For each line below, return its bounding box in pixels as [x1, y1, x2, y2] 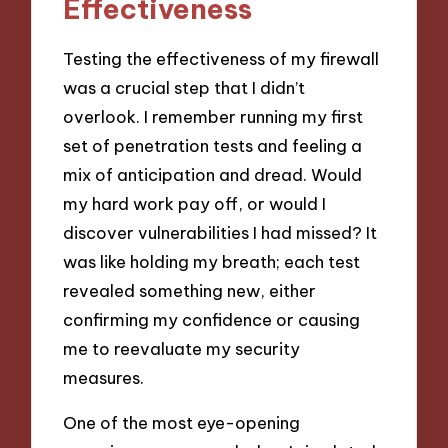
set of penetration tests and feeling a [63, 134, 363, 156]
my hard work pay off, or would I [63, 192, 327, 214]
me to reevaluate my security [63, 337, 301, 359]
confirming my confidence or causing [63, 308, 361, 330]
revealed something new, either [63, 279, 317, 301]
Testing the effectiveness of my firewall [63, 47, 380, 69]
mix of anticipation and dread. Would [63, 163, 363, 185]
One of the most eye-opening [63, 411, 301, 433]
